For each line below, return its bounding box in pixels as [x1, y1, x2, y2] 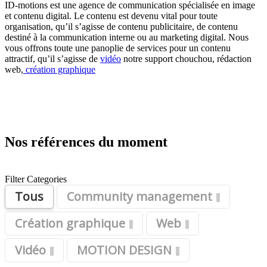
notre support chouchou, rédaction [121, 53, 252, 64]
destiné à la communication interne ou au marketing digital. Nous [5, 32, 249, 42]
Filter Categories [5, 173, 67, 184]
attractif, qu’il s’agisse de [5, 53, 100, 64]
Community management [67, 188, 212, 204]
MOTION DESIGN [77, 241, 172, 258]
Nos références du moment [5, 133, 167, 150]
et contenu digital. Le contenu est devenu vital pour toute [5, 10, 218, 21]
